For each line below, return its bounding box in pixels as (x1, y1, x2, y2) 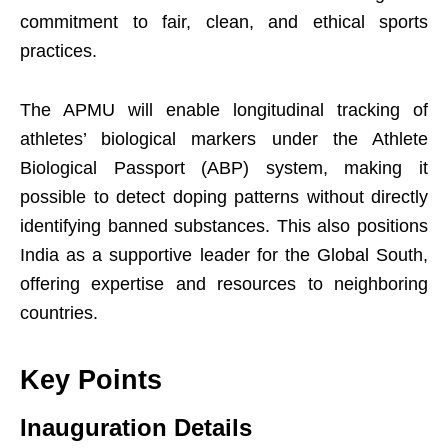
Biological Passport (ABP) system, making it (20, 158, 428, 178)
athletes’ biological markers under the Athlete (20, 129, 428, 149)
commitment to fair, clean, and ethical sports (20, 12, 428, 32)
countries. (20, 303, 98, 323)
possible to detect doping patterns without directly (20, 187, 428, 207)
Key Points (20, 365, 162, 395)
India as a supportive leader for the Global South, (20, 245, 428, 265)
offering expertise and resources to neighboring (20, 274, 428, 294)
